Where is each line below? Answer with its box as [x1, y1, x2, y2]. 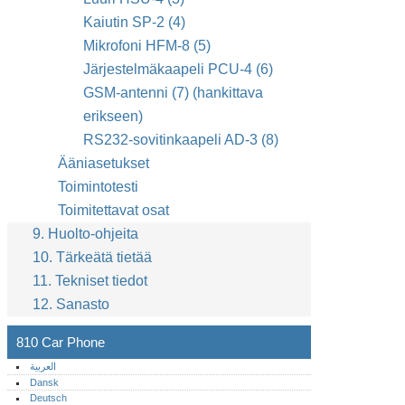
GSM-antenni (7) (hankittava [83, 85, 263, 100]
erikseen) [83, 108, 143, 124]
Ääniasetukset [58, 155, 149, 171]
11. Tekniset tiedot [33, 273, 147, 288]
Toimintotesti [58, 179, 138, 194]
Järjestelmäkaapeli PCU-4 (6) [83, 61, 273, 77]
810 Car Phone [16, 334, 105, 350]
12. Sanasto [33, 297, 109, 312]
